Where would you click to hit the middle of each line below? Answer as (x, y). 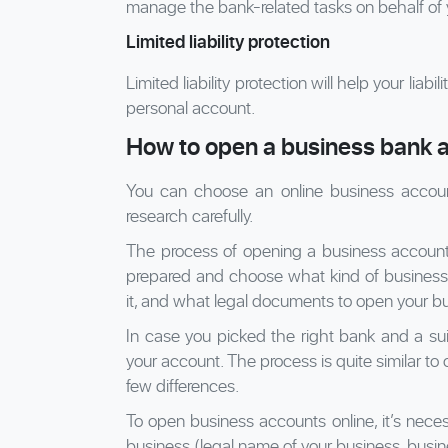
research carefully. (189, 215)
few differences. (182, 385)
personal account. (190, 107)
